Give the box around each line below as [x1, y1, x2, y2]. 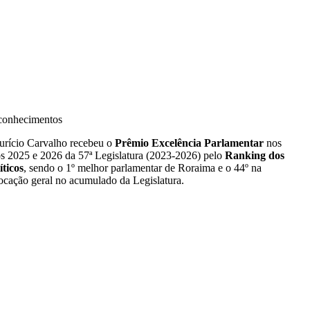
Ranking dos [225, 149, 285, 162]
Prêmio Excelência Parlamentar [115, 137, 264, 149]
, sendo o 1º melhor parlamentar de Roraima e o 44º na [24, 162, 262, 174]
